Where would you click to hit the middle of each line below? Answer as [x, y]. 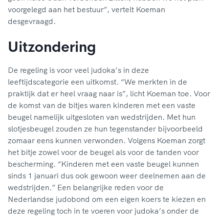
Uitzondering [52, 47]
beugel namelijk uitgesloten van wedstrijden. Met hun [102, 117]
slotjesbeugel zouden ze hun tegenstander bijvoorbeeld [105, 129]
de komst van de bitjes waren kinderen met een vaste [102, 105]
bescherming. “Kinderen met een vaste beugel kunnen [103, 164]
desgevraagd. [32, 21]
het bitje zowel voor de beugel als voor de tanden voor [103, 152]
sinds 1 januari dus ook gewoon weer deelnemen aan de [107, 176]
